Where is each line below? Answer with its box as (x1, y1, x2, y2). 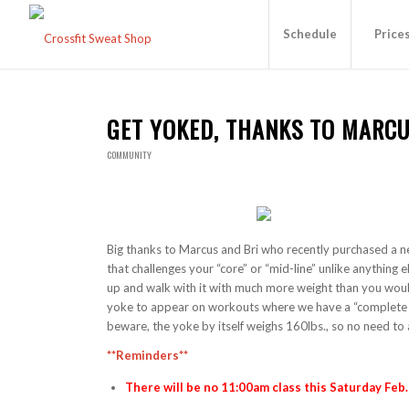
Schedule (283, 26, 338, 41)
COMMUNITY (107, 148, 152, 162)
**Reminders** (107, 348, 189, 363)
